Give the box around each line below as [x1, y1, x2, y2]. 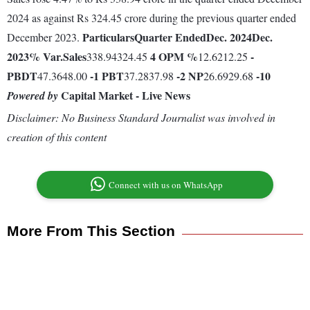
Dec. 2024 [206, 29, 252, 46]
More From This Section [7, 223, 175, 239]
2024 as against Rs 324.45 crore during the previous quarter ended [7, 10, 296, 26]
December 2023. [7, 30, 82, 45]
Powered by [7, 88, 58, 104]
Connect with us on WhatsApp [109, 179, 224, 192]
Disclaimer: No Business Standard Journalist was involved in [7, 110, 275, 125]
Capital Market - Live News [58, 87, 190, 104]
